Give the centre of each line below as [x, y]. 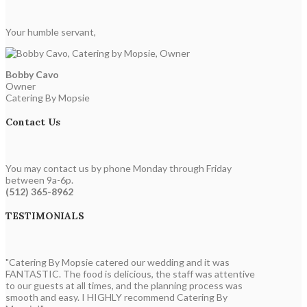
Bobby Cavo [32, 74]
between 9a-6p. [39, 180]
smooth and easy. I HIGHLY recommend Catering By [116, 297]
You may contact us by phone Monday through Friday [119, 168]
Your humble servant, [51, 32]
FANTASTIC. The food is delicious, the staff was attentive [130, 273]
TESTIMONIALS [45, 216]
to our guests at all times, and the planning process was [124, 285]
